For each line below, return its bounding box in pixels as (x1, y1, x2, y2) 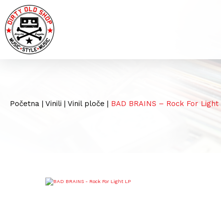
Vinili (45, 99, 62, 108)
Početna (10, 99, 39, 108)
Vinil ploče (68, 99, 105, 108)
